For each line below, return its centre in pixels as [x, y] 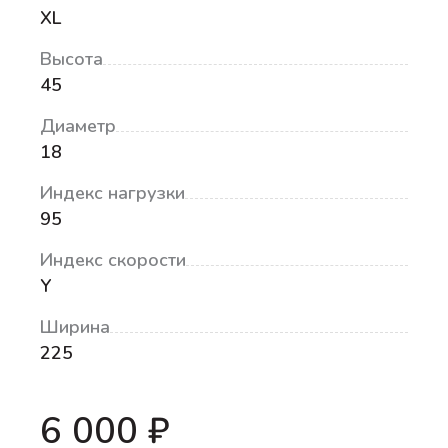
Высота [71, 58]
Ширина [75, 326]
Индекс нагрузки [112, 192]
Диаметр [78, 125]
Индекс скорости [113, 259]
